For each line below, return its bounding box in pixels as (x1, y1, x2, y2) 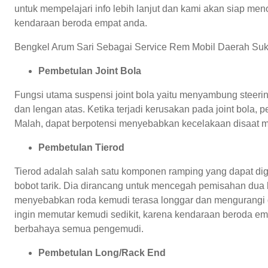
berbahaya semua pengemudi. (14, 223, 144, 234)
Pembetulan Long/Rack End (38, 247, 166, 258)
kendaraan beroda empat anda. (14, 17, 147, 28)
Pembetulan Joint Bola (38, 65, 141, 76)
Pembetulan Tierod (38, 142, 124, 153)
